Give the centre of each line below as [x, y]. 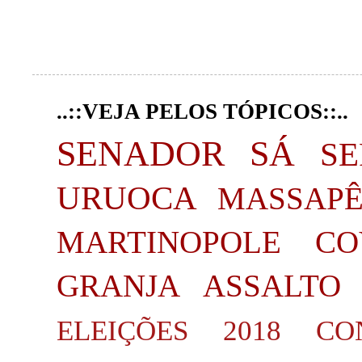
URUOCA [127, 198]
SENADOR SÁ [176, 154]
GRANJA [118, 285]
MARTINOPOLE [169, 242]
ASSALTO [272, 285]
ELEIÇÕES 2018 [169, 330]
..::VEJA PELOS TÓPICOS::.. [202, 111]
